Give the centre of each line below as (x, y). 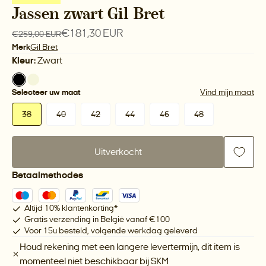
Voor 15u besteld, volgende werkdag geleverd (111, 231)
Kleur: (25, 61)
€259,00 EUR (37, 34)
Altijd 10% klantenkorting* (71, 208)
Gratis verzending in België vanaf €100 (97, 220)
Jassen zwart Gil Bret (88, 15)
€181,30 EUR (92, 34)
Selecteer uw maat (46, 93)
